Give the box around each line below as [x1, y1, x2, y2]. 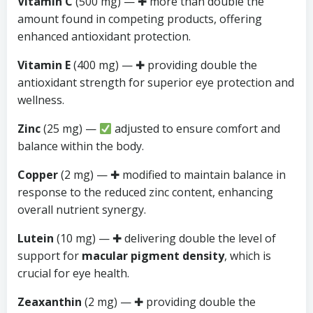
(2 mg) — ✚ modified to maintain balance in [58, 167, 286, 182]
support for [17, 248, 82, 263]
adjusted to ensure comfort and [112, 121, 281, 136]
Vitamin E [17, 57, 71, 73]
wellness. [17, 92, 64, 108]
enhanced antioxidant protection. [17, 29, 191, 44]
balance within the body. [17, 138, 144, 154]
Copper [17, 167, 58, 182]
